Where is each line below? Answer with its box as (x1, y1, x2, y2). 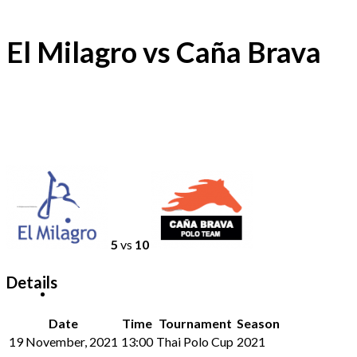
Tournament (158, 315, 232, 331)
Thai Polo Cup (156, 333, 233, 349)
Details (6, 273, 57, 292)
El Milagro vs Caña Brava (6, 33, 321, 69)
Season (237, 315, 280, 331)
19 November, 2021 (9, 333, 118, 349)
